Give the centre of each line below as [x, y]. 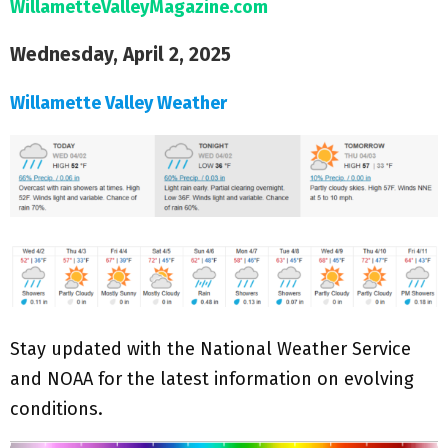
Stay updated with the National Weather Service [210, 349]
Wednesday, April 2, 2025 [120, 54]
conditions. [56, 409]
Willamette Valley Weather [118, 102]
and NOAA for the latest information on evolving [212, 379]
